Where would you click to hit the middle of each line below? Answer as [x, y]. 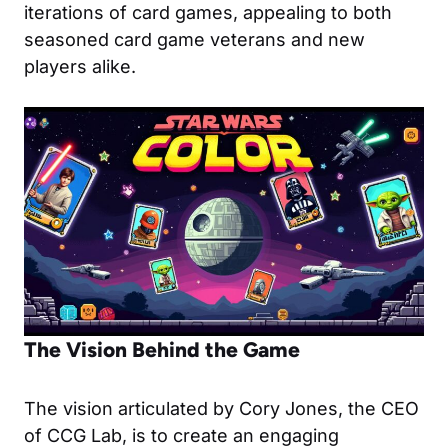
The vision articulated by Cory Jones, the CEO [221, 408]
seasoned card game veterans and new [194, 40]
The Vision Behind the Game [162, 349]
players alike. [80, 67]
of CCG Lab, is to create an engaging [181, 435]
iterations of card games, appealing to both [208, 13]
